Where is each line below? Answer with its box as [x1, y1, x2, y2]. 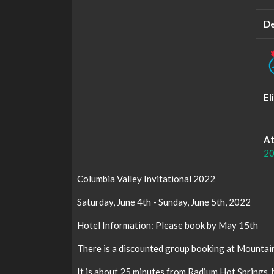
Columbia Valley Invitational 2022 [77, 173, 215, 184]
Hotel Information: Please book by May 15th [77, 220, 258, 231]
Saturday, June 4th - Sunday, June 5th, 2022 [77, 196, 251, 207]
